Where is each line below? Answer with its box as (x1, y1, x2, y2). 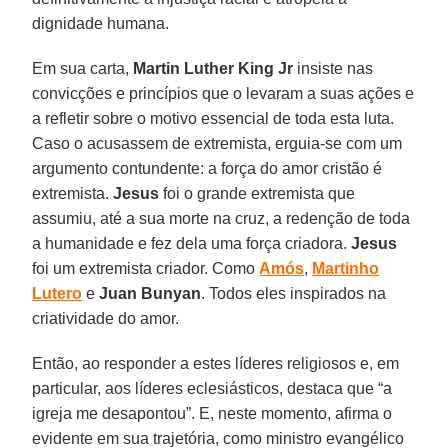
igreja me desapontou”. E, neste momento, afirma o (32, 404, 393, 422)
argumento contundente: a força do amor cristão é (32, 159, 383, 177)
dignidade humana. (32, 14, 170, 32)
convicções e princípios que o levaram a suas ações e (32, 84, 415, 102)
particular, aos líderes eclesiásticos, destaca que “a (32, 379, 393, 397)
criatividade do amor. (32, 309, 180, 327)
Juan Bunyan (99, 284, 202, 302)
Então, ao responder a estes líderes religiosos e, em (32, 354, 400, 372)
